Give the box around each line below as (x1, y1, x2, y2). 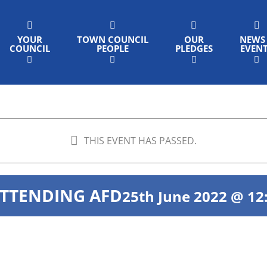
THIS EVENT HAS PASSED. (84, 134, 197, 147)
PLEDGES (175, 42, 213, 54)
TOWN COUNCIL (76, 33, 148, 45)
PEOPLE (96, 42, 129, 54)
